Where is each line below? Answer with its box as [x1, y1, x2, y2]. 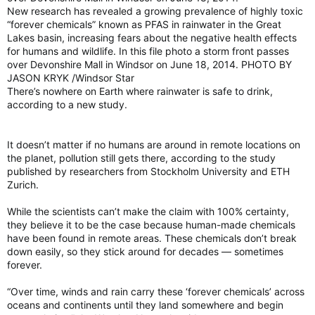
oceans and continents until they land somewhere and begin [7, 298, 283, 311]
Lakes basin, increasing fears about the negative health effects [7, 31, 297, 44]
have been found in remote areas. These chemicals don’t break [7, 231, 297, 244]
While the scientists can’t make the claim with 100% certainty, [7, 205, 289, 217]
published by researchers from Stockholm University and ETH [7, 165, 290, 177]
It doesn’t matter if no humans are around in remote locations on [7, 138, 300, 150]
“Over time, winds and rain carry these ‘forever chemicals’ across [7, 285, 304, 297]
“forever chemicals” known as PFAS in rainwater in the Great [7, 18, 281, 30]
